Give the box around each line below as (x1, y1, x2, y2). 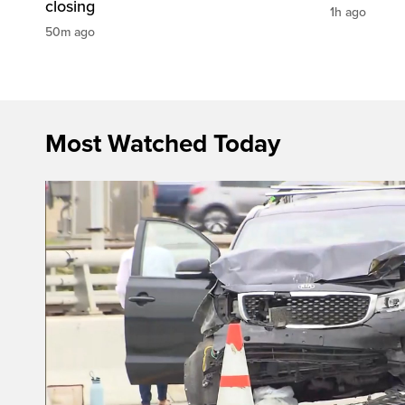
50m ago (45, 24, 95, 41)
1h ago (330, 5, 366, 21)
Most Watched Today (45, 128, 280, 160)
